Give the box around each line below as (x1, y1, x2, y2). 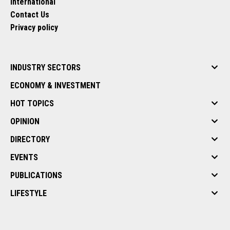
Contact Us (10, 9, 49, 20)
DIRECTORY (10, 134, 50, 144)
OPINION (10, 116, 40, 126)
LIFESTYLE (10, 188, 47, 198)
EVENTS (10, 152, 38, 162)
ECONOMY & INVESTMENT (10, 80, 101, 90)
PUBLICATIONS (10, 170, 62, 180)
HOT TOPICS (10, 98, 54, 108)
